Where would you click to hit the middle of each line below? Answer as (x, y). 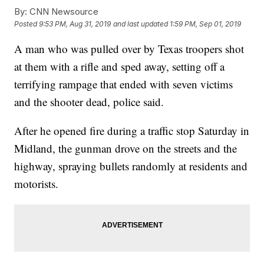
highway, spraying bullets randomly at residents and (131, 166)
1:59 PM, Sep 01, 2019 (206, 24)
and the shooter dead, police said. (89, 102)
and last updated (141, 24)
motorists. (37, 184)
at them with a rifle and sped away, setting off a (120, 67)
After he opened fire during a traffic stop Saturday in (132, 131)
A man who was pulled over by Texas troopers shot (129, 49)
